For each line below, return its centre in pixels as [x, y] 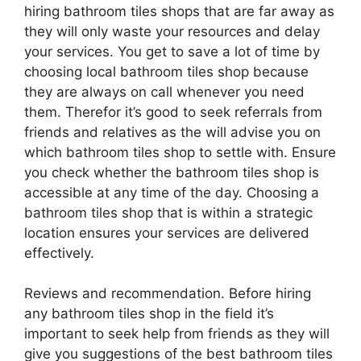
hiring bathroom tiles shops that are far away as [179, 11]
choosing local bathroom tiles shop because [166, 71]
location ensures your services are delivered [167, 232]
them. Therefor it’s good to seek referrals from [173, 112]
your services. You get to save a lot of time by [172, 51]
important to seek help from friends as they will [177, 334]
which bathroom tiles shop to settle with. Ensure [180, 152]
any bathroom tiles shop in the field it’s [149, 313]
